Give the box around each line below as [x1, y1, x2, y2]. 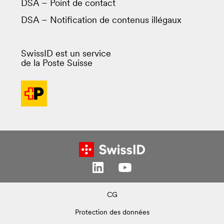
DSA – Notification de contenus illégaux [21, 15, 181, 25]
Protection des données [74, 208, 149, 216]
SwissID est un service [21, 49, 111, 59]
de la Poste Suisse [21, 58, 92, 68]
